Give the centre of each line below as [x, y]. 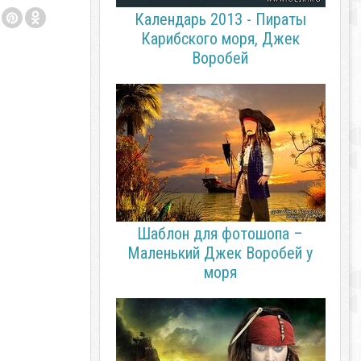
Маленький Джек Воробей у [220, 253]
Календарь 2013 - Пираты [220, 19]
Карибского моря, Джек [220, 39]
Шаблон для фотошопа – [220, 234]
